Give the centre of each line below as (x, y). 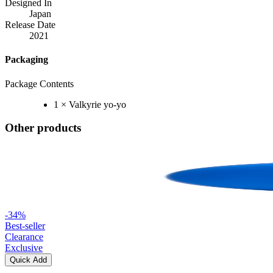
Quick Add (28, 260)
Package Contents (39, 83)
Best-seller (25, 226)
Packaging (27, 60)
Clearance (24, 237)
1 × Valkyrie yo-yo (90, 104)
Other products (43, 128)
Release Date (30, 25)
